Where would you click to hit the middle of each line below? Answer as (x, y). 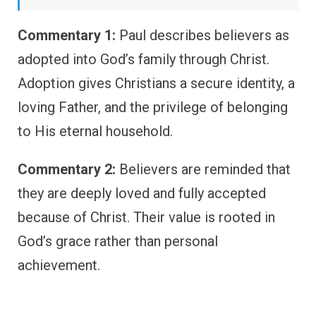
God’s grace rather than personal (118, 241)
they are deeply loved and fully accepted (142, 193)
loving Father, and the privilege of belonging (153, 107)
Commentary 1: (67, 35)
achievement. (59, 265)
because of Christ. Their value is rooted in (146, 217)
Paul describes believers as (202, 35)
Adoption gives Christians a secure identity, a (156, 83)
